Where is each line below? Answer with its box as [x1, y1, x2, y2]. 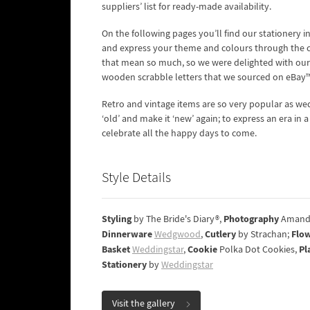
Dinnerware [102, 228, 152, 241]
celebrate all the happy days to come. [102, 127, 259, 140]
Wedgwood [154, 228, 201, 241]
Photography [224, 212, 281, 226]
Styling [102, 212, 131, 226]
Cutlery [205, 228, 238, 241]
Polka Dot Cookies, [217, 244, 299, 256]
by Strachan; [238, 228, 291, 241]
